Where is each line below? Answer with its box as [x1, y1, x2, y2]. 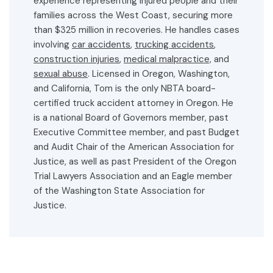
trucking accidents [135, 38, 214, 51]
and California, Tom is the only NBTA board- [34, 82, 216, 95]
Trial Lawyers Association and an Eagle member [34, 170, 232, 183]
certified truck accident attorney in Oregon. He [34, 97, 233, 110]
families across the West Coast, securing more [34, 9, 233, 22]
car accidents [72, 38, 130, 51]
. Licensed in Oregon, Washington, [88, 68, 230, 80]
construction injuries [34, 53, 119, 66]
